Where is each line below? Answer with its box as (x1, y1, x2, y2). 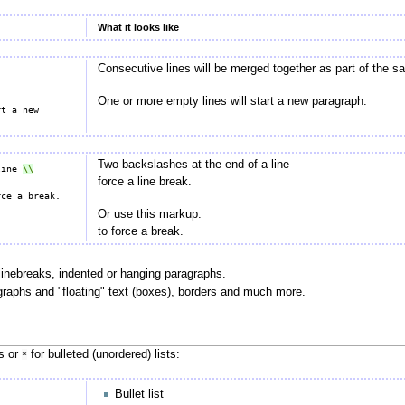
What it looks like (97, 22, 179, 33)
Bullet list (115, 388, 165, 401)
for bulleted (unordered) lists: (26, 347, 180, 361)
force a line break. (97, 174, 192, 188)
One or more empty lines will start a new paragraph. (97, 94, 367, 108)
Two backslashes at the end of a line (97, 157, 289, 171)
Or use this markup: (97, 207, 202, 221)
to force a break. (97, 224, 184, 238)
